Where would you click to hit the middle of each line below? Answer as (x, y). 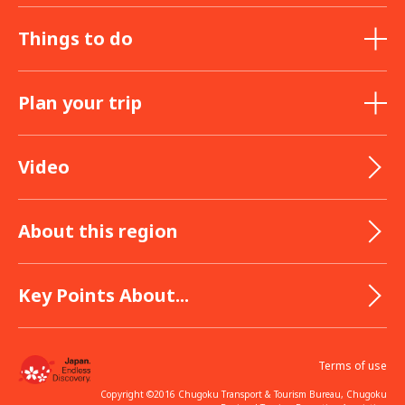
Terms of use (353, 365)
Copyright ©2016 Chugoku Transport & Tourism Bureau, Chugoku (244, 394)
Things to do (75, 38)
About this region (98, 231)
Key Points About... (104, 295)
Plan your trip (80, 102)
